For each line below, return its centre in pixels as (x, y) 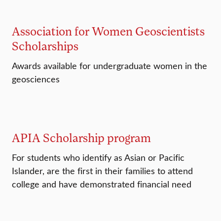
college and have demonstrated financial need (102, 184)
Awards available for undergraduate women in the (110, 66)
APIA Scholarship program (81, 138)
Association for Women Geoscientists (108, 31)
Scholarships (45, 46)
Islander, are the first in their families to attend (102, 171)
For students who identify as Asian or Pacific (98, 158)
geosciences (36, 79)
